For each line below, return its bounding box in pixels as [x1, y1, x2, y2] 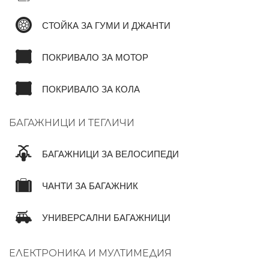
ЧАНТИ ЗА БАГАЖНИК [42, 181, 138, 191]
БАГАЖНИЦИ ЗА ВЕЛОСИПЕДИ [42, 149, 179, 159]
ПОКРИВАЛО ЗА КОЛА [42, 84, 140, 94]
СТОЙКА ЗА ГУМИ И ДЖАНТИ [42, 20, 171, 31]
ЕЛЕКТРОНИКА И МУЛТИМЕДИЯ [9, 247, 172, 259]
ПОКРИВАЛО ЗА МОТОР [42, 52, 148, 62]
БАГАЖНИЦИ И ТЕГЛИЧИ [9, 116, 134, 128]
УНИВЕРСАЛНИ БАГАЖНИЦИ [42, 213, 171, 223]
